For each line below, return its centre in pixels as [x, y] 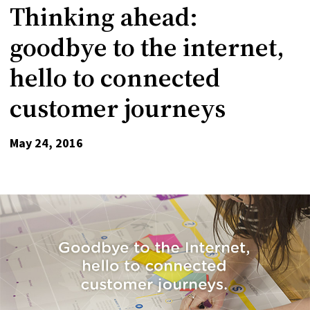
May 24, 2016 [46, 143]
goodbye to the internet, [147, 47]
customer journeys [118, 108]
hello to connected [115, 77]
